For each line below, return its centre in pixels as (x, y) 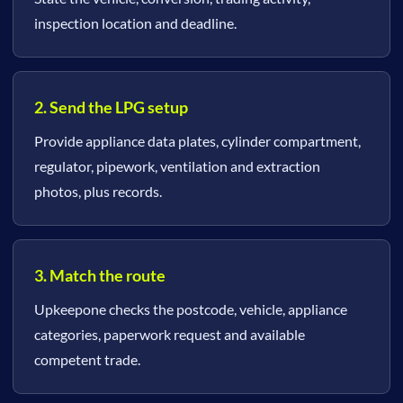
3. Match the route (100, 275)
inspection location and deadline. (135, 23)
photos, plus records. (98, 191)
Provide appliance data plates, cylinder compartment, (197, 141)
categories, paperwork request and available (170, 334)
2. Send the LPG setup (111, 107)
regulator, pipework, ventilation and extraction (177, 166)
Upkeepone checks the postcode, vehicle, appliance (191, 309)
